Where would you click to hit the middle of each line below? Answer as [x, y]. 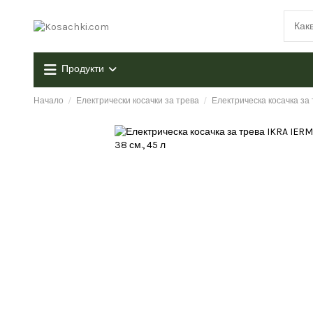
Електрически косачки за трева [137, 101]
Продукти [82, 69]
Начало [48, 101]
